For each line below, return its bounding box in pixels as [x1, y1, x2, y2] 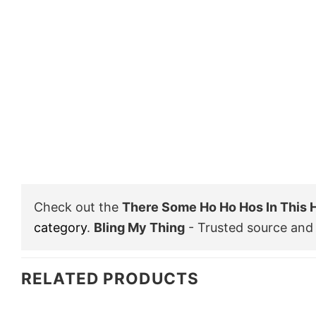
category [34, 219, 87, 235]
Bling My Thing [94, 219, 185, 235]
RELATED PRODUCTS [21, 268, 199, 288]
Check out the [34, 199, 122, 214]
